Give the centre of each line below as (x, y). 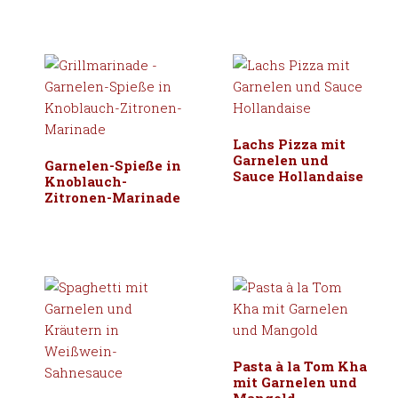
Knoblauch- (86, 182)
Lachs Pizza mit (289, 144)
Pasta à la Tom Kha (300, 366)
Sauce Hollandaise (298, 176)
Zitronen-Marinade (113, 198)
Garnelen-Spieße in (113, 166)
